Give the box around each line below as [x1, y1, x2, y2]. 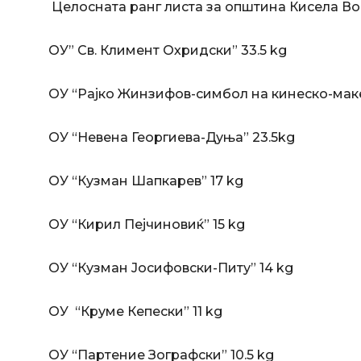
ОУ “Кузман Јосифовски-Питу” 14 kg [48, 259, 293, 276]
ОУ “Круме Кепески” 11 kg [48, 303, 222, 319]
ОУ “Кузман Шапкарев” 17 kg [48, 172, 243, 189]
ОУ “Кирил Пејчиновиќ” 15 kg [48, 216, 245, 232]
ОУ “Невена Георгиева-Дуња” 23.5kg [48, 129, 295, 145]
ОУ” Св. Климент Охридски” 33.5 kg [48, 42, 287, 58]
